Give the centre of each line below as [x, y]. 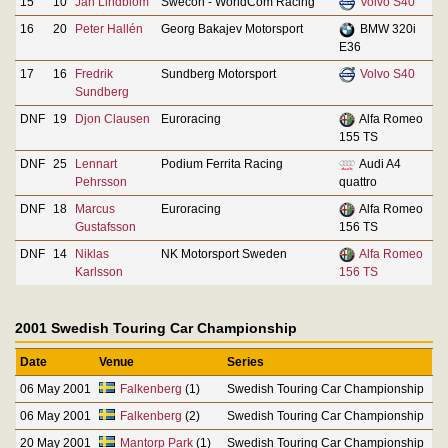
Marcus [95, 208]
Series [245, 361]
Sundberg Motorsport [218, 73]
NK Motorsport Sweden [224, 253]
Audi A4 [379, 163]
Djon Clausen [112, 118]
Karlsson [99, 271]
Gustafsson [105, 226]
